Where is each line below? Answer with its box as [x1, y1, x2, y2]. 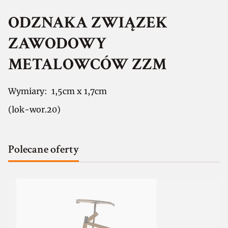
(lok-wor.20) [8, 104, 61, 115]
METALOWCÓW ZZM [8, 54, 166, 75]
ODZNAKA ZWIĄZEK [8, 12, 167, 34]
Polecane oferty [8, 141, 79, 157]
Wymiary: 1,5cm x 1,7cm [8, 85, 107, 96]
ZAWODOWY [8, 33, 106, 54]
